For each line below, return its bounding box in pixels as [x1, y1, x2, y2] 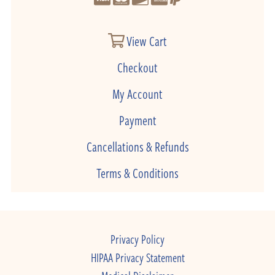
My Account [112, 83, 163, 103]
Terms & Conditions [96, 163, 179, 182]
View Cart [125, 31, 167, 50]
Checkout [117, 57, 158, 77]
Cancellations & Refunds [86, 136, 189, 156]
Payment [118, 110, 157, 130]
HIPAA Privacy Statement [90, 249, 185, 266]
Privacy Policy [110, 230, 165, 248]
